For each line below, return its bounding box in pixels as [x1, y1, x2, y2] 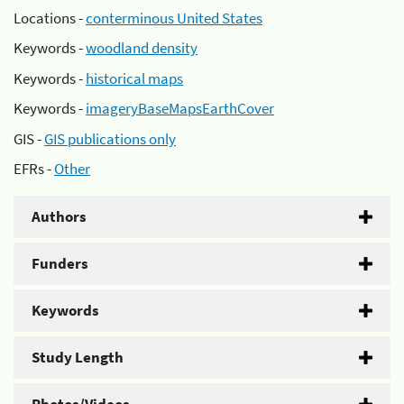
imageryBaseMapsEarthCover [86, 98, 274, 118]
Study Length [32, 347, 124, 367]
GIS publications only [44, 128, 176, 149]
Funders [32, 253, 88, 273]
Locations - [14, 7, 86, 28]
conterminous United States [86, 7, 262, 28]
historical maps [86, 68, 183, 88]
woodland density [86, 38, 197, 58]
